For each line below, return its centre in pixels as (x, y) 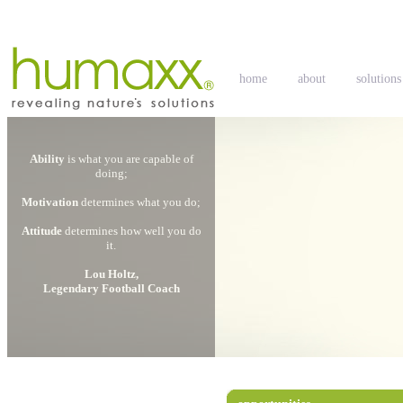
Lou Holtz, (111, 274)
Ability (47, 159)
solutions (379, 79)
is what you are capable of (129, 159)
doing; (111, 173)
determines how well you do (131, 231)
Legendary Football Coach (111, 288)
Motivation (50, 202)
